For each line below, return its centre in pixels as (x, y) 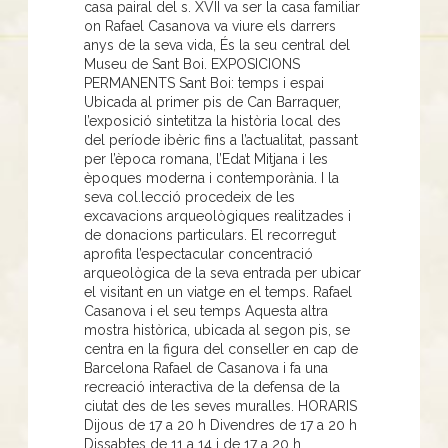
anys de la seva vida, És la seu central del (217, 44)
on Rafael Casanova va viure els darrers (210, 25)
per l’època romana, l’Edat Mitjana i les (206, 158)
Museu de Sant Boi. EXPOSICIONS (192, 63)
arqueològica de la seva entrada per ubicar (222, 272)
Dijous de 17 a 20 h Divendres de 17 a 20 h (220, 424)
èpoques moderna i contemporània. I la (211, 177)
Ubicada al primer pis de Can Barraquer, (212, 101)
